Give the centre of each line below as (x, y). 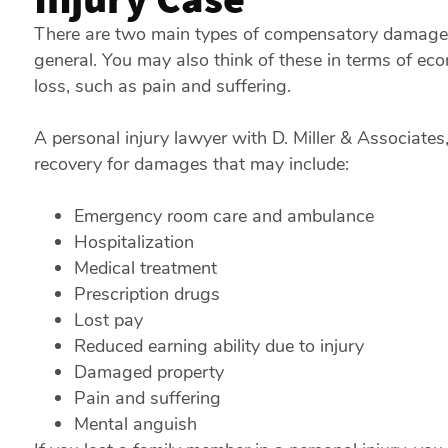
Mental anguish (135, 424)
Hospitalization (133, 242)
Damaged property (148, 372)
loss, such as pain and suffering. (162, 86)
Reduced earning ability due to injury (218, 346)
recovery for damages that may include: (191, 164)
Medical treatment (145, 268)
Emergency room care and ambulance (223, 216)
